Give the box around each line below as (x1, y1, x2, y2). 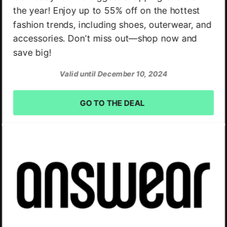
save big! (13, 47, 51, 58)
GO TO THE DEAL (80, 98, 145, 108)
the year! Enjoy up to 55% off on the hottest (13, 5, 200, 16)
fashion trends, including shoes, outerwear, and (13, 19, 212, 30)
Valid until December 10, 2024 (59, 69, 168, 78)
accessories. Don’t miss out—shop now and (13, 32, 197, 44)
